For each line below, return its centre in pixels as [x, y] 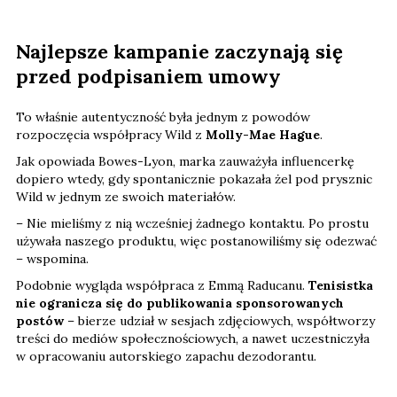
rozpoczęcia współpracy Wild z [111, 134]
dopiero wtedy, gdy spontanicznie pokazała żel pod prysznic [194, 179]
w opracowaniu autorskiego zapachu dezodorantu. [166, 356]
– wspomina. [52, 258]
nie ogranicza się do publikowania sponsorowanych [180, 303]
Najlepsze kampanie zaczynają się [179, 51]
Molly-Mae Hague [263, 134]
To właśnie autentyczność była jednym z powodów [163, 117]
